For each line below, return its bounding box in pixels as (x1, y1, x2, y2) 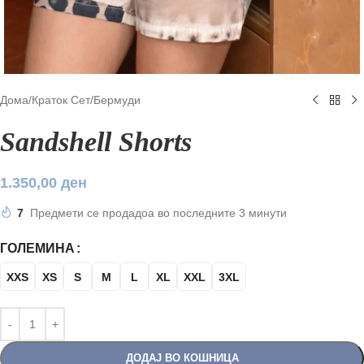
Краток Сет (32, 93, 90, 106)
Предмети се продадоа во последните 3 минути (30, 206, 287, 219)
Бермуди (93, 93, 141, 106)
